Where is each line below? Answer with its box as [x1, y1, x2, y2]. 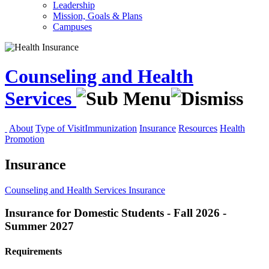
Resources [178, 122, 217, 133]
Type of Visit [35, 122, 85, 133]
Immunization [85, 122, 137, 133]
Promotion [5, 133, 44, 144]
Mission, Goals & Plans [53, 11, 142, 21]
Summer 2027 [5, 220, 74, 233]
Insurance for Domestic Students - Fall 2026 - [5, 207, 226, 220]
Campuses [53, 22, 92, 32]
